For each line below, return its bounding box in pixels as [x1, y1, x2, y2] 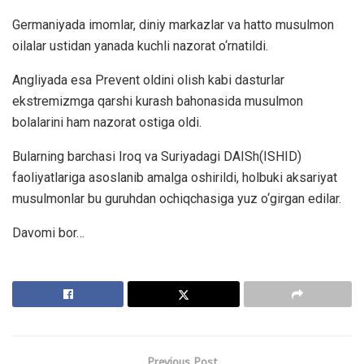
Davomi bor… [12, 225, 84, 241]
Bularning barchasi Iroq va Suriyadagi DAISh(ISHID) [12, 149, 301, 165]
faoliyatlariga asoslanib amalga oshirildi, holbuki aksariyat [12, 170, 337, 186]
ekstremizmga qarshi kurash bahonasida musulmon [12, 93, 303, 110]
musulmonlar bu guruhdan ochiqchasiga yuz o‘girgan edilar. [12, 191, 341, 207]
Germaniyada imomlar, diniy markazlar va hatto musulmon [12, 17, 334, 33]
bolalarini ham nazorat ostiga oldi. [12, 115, 201, 131]
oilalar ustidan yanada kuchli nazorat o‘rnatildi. [12, 38, 268, 54]
